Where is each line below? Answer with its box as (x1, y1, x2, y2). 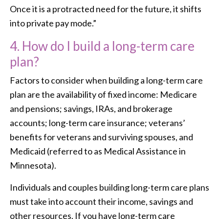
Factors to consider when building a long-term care (10, 74, 203, 86)
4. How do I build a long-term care (10, 38, 195, 54)
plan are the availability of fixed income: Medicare (10, 88, 197, 100)
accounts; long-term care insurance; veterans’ (10, 117, 185, 128)
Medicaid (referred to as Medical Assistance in (10, 145, 186, 156)
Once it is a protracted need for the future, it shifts (10, 3, 201, 14)
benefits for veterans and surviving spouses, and (10, 131, 193, 142)
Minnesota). (10, 159, 56, 171)
